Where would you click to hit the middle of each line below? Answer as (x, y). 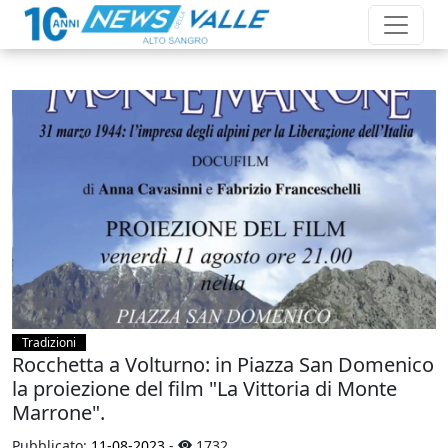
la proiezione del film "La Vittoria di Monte (204, 388)
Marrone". (58, 412)
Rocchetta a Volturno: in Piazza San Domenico (223, 364)
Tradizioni (49, 342)
